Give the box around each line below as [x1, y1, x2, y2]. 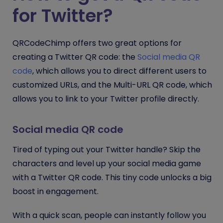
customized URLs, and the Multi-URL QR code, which [12, 79, 212, 91]
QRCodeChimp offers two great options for [12, 37, 182, 49]
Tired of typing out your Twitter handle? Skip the [12, 143, 201, 155]
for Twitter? [12, 2, 113, 28]
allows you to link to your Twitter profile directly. [12, 93, 201, 105]
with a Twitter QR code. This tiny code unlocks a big [12, 171, 212, 183]
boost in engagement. [12, 185, 101, 197]
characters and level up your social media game [12, 157, 201, 169]
